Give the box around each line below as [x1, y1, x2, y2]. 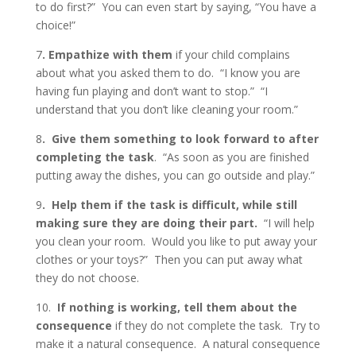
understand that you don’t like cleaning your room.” [35, 102, 298, 117]
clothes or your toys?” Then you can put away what [35, 252, 303, 267]
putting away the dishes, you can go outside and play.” [35, 168, 315, 183]
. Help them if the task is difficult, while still [41, 197, 297, 212]
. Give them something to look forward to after [41, 131, 319, 146]
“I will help [257, 215, 315, 230]
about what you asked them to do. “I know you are [35, 65, 300, 80]
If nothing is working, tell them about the [56, 300, 297, 315]
